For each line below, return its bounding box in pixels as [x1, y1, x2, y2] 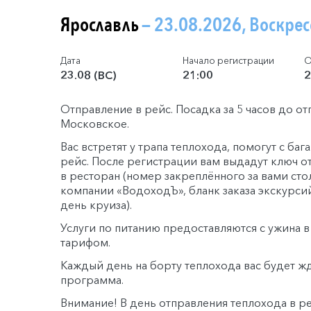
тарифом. [60, 235, 110, 249]
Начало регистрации [182, 54, 274, 66]
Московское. [60, 116, 129, 131]
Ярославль [60, 11, 142, 38]
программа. [60, 272, 124, 287]
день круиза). [60, 197, 132, 212]
